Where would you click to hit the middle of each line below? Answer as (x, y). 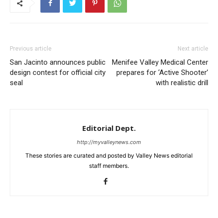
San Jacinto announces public (58, 63)
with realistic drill (182, 83)
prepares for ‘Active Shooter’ (162, 73)
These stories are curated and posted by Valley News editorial (109, 156)
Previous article (31, 49)
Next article (193, 49)
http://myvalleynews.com (109, 142)
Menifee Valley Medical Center (160, 63)
